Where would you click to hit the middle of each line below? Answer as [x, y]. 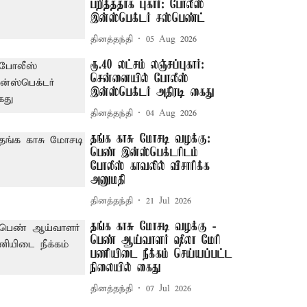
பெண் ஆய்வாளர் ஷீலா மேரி [156, 241]
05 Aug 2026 [172, 39]
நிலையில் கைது [126, 268]
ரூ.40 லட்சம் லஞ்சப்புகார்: [148, 65]
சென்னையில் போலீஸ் [140, 79]
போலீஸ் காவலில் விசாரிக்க [150, 167]
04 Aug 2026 [172, 113]
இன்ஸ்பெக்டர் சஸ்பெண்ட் [148, 19]
